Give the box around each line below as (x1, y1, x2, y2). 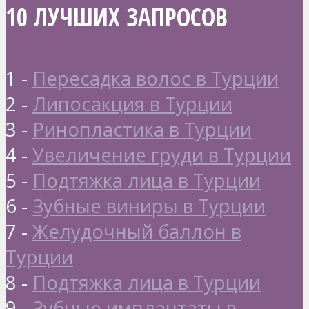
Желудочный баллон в (32, 218, 241, 244)
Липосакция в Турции (32, 90, 232, 117)
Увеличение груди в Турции (32, 141, 291, 168)
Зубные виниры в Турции (32, 192, 266, 219)
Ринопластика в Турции (32, 116, 252, 142)
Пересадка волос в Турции (32, 65, 279, 91)
